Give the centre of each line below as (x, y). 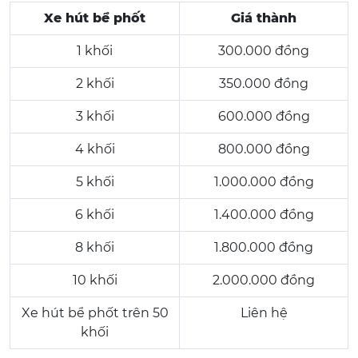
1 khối (95, 51)
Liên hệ (264, 313)
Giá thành (264, 18)
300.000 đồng (264, 51)
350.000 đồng (264, 84)
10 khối (95, 280)
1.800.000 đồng (264, 247)
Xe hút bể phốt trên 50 (95, 313)
